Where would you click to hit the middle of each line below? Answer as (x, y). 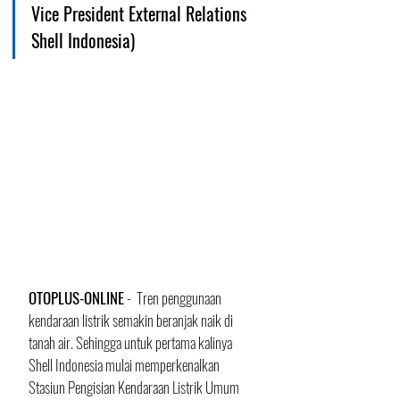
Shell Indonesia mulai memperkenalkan (125, 365)
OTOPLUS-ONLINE (76, 298)
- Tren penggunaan (174, 298)
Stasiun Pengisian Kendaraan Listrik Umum (135, 387)
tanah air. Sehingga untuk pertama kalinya (132, 342)
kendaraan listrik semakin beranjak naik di (132, 320)
